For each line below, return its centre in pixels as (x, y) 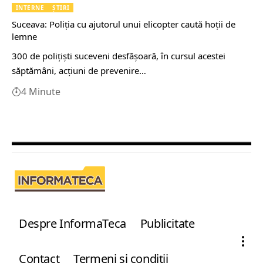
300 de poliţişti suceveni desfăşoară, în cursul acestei (119, 55)
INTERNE (30, 7)
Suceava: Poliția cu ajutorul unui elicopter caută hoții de (124, 24)
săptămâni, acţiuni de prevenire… (79, 70)
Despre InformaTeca (73, 223)
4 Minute (41, 91)
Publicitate (167, 223)
